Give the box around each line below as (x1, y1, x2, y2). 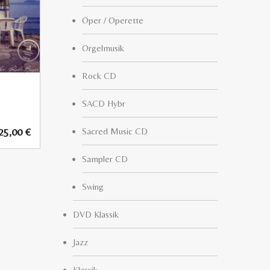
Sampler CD (82, 154, 128, 164)
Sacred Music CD (82, 126, 148, 136)
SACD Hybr (82, 98, 125, 108)
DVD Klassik (73, 209, 119, 219)
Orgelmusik (82, 43, 124, 53)
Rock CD (82, 71, 116, 81)
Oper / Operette (82, 15, 143, 25)
